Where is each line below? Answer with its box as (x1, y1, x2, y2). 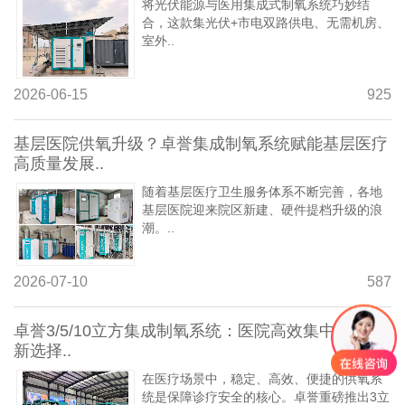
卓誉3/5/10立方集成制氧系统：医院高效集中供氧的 (14, 321, 384, 340)
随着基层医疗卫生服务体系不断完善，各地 (142, 184, 382, 199)
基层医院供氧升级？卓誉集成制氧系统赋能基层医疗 (14, 134, 388, 153)
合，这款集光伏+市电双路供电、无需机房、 (142, 14, 390, 30)
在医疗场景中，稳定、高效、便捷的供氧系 (142, 371, 382, 386)
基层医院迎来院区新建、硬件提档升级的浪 (142, 202, 382, 217)
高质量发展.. (14, 154, 104, 173)
